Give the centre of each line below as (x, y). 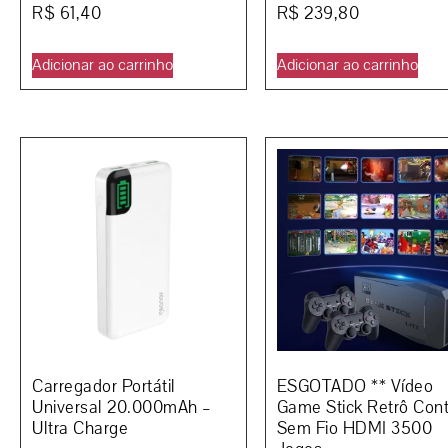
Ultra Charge (80, 429)
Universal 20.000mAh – (122, 408)
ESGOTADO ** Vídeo (354, 387)
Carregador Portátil (104, 387)
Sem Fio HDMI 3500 (354, 429)
